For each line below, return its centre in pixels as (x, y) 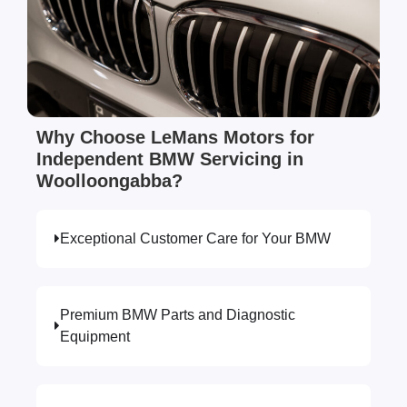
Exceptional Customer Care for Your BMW (195, 239)
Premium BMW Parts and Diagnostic (178, 315)
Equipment (95, 337)
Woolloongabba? (109, 181)
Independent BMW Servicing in (170, 159)
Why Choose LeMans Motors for (175, 138)
